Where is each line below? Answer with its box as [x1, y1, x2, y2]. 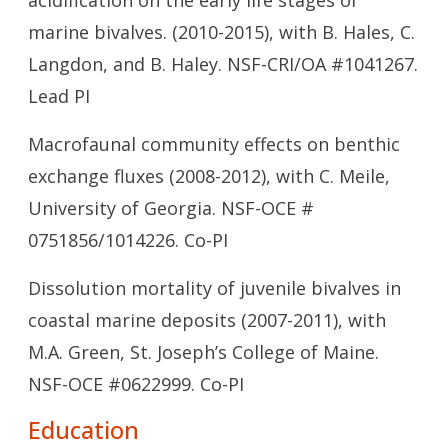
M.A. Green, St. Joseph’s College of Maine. [28, 340, 379, 364]
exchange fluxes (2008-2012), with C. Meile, [28, 164, 390, 188]
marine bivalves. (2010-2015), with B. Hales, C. [28, 20, 415, 44]
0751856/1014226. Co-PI [28, 228, 228, 252]
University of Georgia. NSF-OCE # [28, 196, 314, 220]
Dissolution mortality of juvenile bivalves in [28, 276, 401, 300]
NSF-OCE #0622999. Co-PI [28, 372, 244, 396]
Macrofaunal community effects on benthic [28, 132, 400, 156]
